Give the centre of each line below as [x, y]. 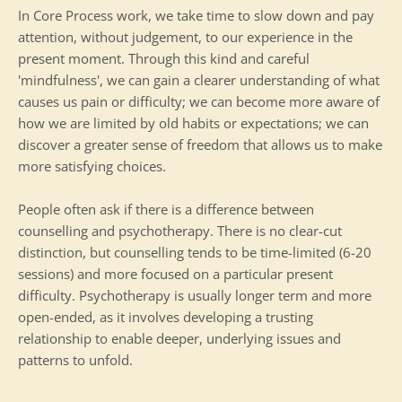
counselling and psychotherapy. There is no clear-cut [180, 230]
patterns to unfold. [75, 359]
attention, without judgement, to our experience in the [185, 36]
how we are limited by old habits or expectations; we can [193, 122]
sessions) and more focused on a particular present [175, 273]
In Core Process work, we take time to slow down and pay [196, 15]
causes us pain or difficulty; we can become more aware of [199, 101]
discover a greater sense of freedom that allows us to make [200, 144]
